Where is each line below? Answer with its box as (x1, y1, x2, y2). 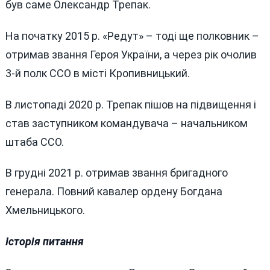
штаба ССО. (5, 135, 64, 148)
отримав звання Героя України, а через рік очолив (5, 48, 257, 61)
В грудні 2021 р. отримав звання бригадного (5, 166, 228, 180)
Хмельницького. (5, 204, 85, 217)
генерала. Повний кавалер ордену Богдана (5, 185, 222, 198)
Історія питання (5, 235, 84, 248)
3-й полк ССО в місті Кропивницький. (5, 66, 190, 80)
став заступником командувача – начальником (5, 116, 248, 130)
